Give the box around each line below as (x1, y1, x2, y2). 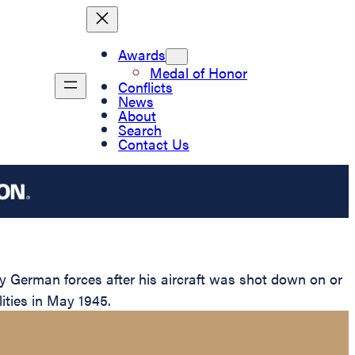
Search (118, 119, 162, 139)
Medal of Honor (150, 62, 247, 82)
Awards (118, 44, 166, 64)
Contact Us (118, 133, 189, 154)
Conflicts (118, 76, 173, 97)
